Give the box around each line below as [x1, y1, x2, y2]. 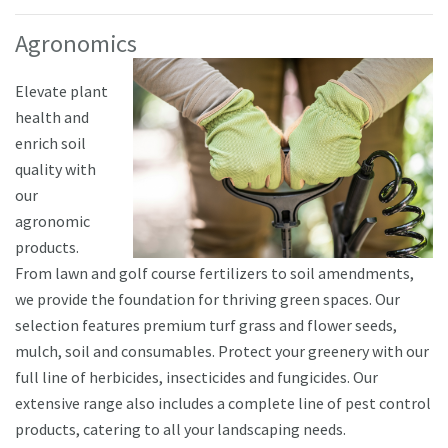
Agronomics [15, 28, 137, 60]
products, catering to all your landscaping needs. [15, 419, 349, 440]
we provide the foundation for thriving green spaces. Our [15, 289, 400, 310]
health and [15, 107, 89, 128]
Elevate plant [15, 81, 108, 102]
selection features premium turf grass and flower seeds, [15, 315, 397, 336]
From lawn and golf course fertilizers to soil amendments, [15, 263, 414, 284]
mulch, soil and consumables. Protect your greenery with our [15, 341, 429, 362]
